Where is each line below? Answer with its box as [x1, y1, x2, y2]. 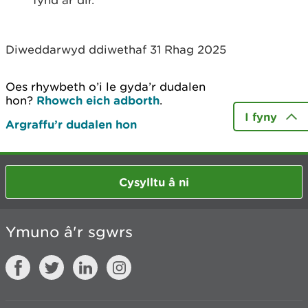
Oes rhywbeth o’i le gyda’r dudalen [5, 80, 206, 93]
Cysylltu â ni [119, 175, 189, 188]
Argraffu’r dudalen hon [5, 118, 137, 131]
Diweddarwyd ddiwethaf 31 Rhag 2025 [5, 43, 226, 56]
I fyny [245, 110, 277, 123]
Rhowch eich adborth [36, 93, 159, 107]
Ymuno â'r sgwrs [5, 223, 133, 241]
